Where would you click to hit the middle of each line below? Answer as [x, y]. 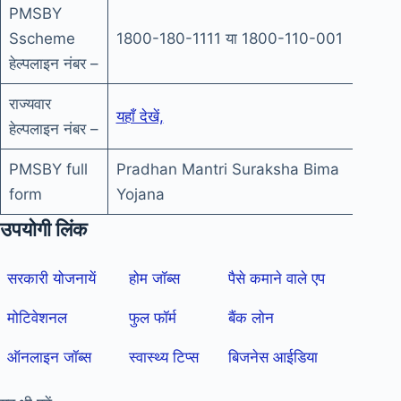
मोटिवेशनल [38, 318]
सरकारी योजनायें [52, 279]
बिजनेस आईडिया [273, 358]
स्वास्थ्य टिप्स [164, 358]
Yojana [140, 194]
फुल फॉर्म [153, 318]
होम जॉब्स [155, 279]
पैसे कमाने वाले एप [277, 279]
